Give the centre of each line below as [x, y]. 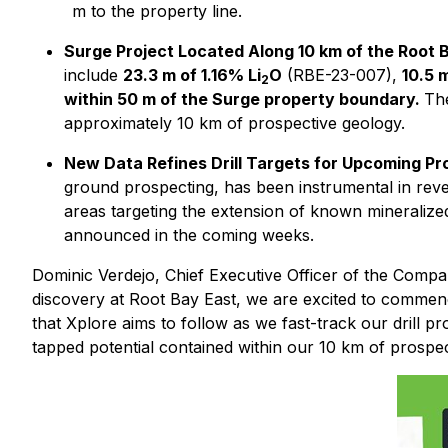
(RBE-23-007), [342, 75]
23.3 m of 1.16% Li [192, 75]
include [93, 75]
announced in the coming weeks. [189, 235]
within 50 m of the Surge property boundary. [244, 99]
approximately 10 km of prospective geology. [234, 123]
